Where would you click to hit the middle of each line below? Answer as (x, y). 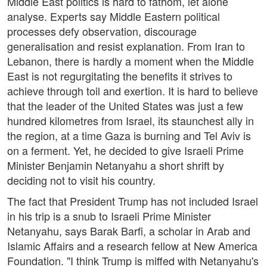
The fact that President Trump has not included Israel (133, 201)
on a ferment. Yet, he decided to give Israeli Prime (125, 150)
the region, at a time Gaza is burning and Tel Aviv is (129, 136)
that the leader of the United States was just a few (125, 106)
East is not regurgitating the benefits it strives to (120, 76)
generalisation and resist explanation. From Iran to (126, 46)
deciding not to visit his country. (81, 180)
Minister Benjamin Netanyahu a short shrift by (116, 165)
